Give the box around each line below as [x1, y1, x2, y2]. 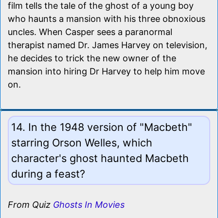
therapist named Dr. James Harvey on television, [8, 39, 207, 50]
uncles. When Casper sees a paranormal [8, 26, 172, 37]
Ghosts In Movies [53, 199, 125, 210]
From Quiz [8, 199, 53, 210]
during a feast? [11, 167, 85, 180]
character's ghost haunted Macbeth [11, 151, 189, 164]
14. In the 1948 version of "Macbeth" [11, 120, 192, 133]
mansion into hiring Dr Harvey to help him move [8, 66, 205, 76]
